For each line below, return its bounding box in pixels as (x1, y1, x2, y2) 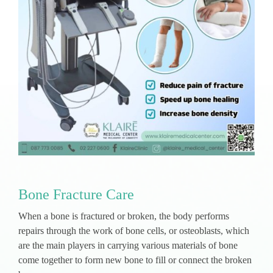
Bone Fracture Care (18, 186, 134, 202)
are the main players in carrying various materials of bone (18, 240, 238, 250)
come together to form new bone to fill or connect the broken (18, 255, 252, 265)
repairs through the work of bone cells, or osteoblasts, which (18, 225, 249, 236)
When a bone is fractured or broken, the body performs (18, 211, 229, 221)
